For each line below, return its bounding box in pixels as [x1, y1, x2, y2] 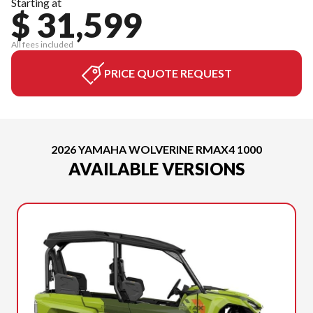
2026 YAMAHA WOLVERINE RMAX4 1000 [51, 143, 262, 156]
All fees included [11, 39, 73, 50]
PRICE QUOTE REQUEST [103, 66, 232, 80]
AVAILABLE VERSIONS [68, 159, 245, 179]
